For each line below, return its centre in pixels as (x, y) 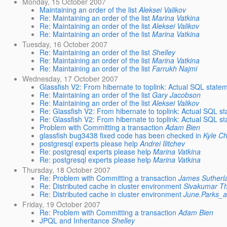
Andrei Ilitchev (163, 144)
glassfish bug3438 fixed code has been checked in (121, 136)
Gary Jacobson (177, 95)
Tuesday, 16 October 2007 (65, 44)
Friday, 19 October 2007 (62, 204)
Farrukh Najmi (175, 68)
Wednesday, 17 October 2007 (70, 79)
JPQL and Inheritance (75, 221)
